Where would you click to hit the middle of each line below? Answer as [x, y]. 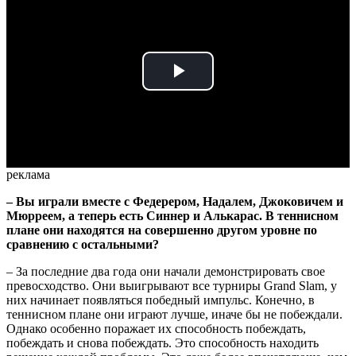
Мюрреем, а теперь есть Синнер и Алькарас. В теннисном [172, 215]
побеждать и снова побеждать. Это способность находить [163, 342]
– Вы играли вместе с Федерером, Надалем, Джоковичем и [175, 201]
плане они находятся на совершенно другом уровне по [162, 230]
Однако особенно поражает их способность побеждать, [156, 328]
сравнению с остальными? [83, 244]
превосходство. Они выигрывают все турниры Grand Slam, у [172, 285]
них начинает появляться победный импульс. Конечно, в [161, 300]
